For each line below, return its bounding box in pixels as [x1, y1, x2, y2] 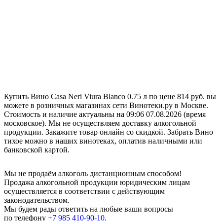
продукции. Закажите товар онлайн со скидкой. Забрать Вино [4, 128, 213, 137]
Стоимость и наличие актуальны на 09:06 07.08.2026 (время [4, 110, 206, 119]
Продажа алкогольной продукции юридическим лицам [4, 178, 190, 187]
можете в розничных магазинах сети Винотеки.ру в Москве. [4, 101, 208, 110]
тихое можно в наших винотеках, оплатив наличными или [4, 137, 202, 146]
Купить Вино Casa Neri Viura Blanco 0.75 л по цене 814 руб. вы [4, 92, 216, 101]
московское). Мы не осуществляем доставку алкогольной [4, 119, 196, 128]
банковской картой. [4, 146, 70, 154]
